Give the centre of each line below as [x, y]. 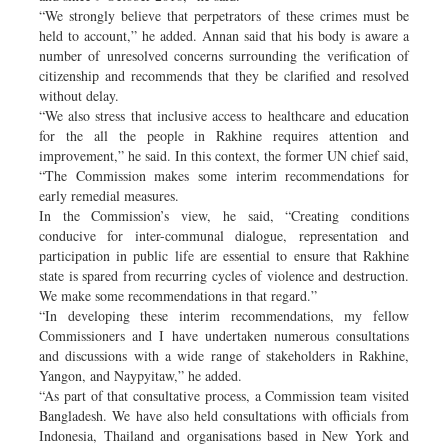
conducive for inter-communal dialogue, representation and [224, 235]
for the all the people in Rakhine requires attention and [224, 135]
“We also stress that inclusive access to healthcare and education [224, 115]
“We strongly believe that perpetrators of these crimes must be [224, 15]
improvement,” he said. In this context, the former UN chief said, [224, 155]
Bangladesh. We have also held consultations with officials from [224, 415]
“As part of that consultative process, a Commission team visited [224, 395]
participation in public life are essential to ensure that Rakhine [224, 255]
